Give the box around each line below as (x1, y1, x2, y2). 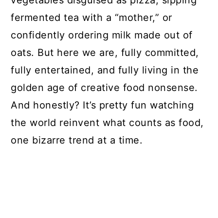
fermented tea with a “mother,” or (11, 12, 172, 24)
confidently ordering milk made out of (11, 29, 193, 41)
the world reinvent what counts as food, (11, 117, 204, 129)
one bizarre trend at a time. (11, 134, 143, 146)
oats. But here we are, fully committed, (11, 47, 199, 59)
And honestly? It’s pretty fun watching (11, 99, 194, 111)
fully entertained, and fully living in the (11, 64, 199, 76)
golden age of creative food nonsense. (11, 82, 198, 94)
